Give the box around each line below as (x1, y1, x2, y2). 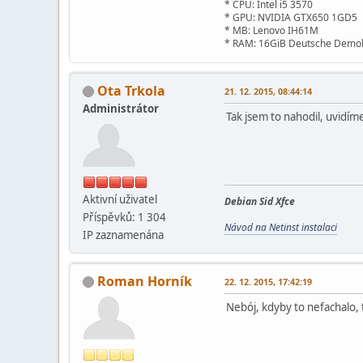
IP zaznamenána (83, 227, 164, 242)
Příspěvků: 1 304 (83, 209, 166, 224)
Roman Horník (97, 271, 192, 290)
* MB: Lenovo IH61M (224, 23, 318, 37)
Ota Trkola (97, 81, 165, 100)
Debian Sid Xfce (224, 194, 295, 208)
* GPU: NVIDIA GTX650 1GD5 (224, 10, 357, 24)
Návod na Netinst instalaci (224, 220, 337, 234)
